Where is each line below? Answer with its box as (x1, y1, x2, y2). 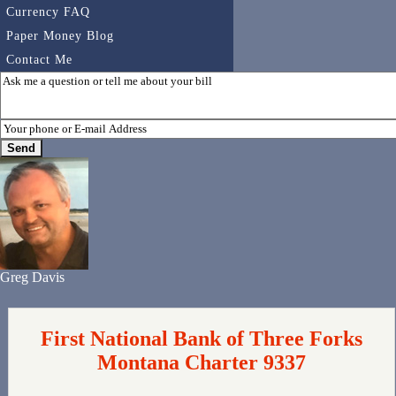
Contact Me (6, 52, 72, 67)
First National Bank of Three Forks (40, 327, 362, 351)
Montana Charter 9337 (96, 351, 306, 375)
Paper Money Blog (6, 28, 114, 43)
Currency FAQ (6, 4, 90, 19)
